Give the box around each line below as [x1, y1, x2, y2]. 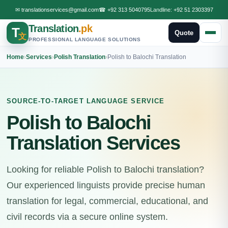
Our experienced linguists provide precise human [7, 180, 205, 190]
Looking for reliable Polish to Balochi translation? [7, 164, 204, 175]
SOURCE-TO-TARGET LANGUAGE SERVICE [7, 97, 165, 105]
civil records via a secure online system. [7, 212, 168, 222]
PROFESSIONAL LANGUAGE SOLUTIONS [28, 37, 141, 42]
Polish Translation [54, 53, 105, 61]
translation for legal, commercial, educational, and [7, 196, 208, 206]
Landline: [150, 7, 174, 13]
